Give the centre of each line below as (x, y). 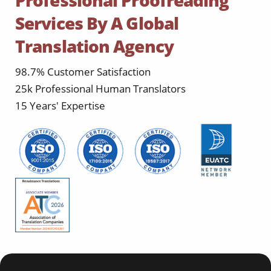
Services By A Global (97, 23)
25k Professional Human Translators (100, 89)
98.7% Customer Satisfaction (83, 72)
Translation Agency (94, 46)
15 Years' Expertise (60, 106)
